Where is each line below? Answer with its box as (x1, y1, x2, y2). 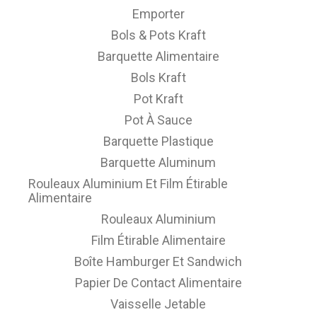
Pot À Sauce (124, 113, 192, 127)
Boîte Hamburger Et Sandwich (74, 254, 243, 269)
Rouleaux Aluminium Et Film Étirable (28, 176, 229, 191)
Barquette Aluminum (100, 155, 217, 170)
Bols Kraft (130, 70, 186, 85)
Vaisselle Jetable (110, 296, 207, 311)
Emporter (132, 6, 185, 21)
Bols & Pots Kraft (110, 28, 206, 42)
